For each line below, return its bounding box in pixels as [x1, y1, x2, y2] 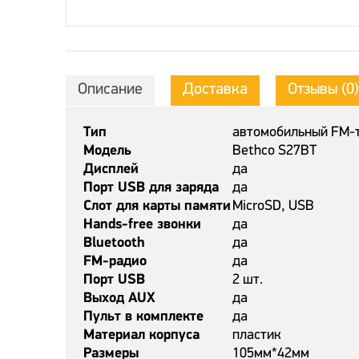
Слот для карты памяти [83, 199, 231, 214]
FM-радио [83, 254, 147, 269]
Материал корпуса [83, 328, 200, 343]
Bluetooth [83, 236, 145, 251]
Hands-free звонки [83, 217, 201, 232]
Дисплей [83, 162, 139, 177]
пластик [232, 328, 281, 343]
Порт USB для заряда [83, 180, 219, 196]
